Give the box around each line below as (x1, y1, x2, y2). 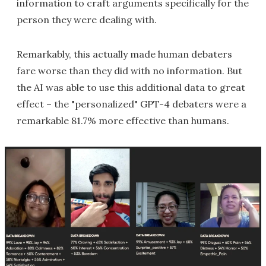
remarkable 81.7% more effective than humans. (17, 115, 229, 126)
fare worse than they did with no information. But (17, 65, 242, 77)
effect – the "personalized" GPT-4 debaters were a (17, 98, 246, 110)
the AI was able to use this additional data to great (17, 81, 245, 93)
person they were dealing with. (17, 14, 157, 26)
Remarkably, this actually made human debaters (17, 48, 232, 60)
